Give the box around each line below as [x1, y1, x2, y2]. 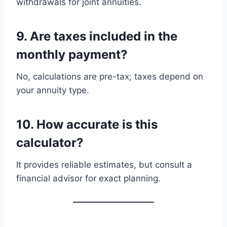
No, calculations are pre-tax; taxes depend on [16, 71, 203, 82]
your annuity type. [16, 85, 89, 95]
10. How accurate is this [16, 117, 158, 132]
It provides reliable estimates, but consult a [16, 159, 192, 170]
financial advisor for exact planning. [16, 173, 161, 183]
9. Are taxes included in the [16, 28, 177, 44]
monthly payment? [16, 47, 128, 62]
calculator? [16, 135, 84, 150]
